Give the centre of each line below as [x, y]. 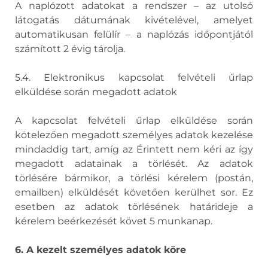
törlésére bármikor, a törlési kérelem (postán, [134, 178]
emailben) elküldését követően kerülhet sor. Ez [134, 192]
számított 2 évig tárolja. [70, 49]
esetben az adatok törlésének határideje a [134, 207]
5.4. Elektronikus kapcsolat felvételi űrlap [134, 77]
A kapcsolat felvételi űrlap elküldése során [134, 121]
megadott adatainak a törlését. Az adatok [134, 164]
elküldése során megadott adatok [96, 92]
